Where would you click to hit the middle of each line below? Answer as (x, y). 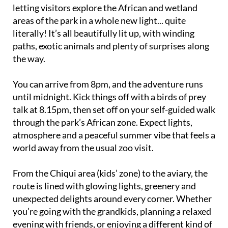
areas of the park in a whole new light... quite (99, 20)
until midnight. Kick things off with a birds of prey (109, 97)
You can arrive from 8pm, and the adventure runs (108, 84)
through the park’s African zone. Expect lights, (103, 122)
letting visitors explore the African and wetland (105, 8)
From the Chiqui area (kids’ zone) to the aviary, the (110, 173)
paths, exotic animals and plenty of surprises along (111, 46)
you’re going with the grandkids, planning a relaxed (112, 211)
